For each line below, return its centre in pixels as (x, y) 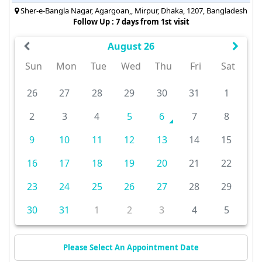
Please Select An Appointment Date (131, 247)
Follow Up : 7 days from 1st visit (131, 21)
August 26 (131, 46)
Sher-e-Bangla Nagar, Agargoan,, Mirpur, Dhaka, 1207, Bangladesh (133, 10)
